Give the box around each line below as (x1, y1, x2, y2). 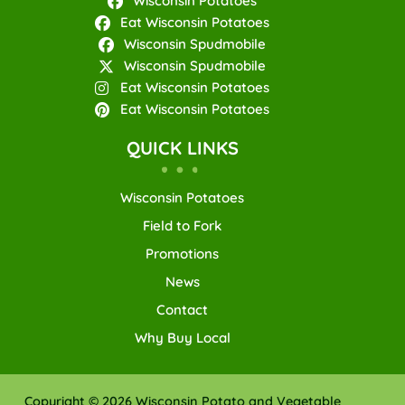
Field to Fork (143, 217, 222, 234)
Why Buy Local (134, 329, 231, 346)
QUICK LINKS (126, 136, 239, 159)
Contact (156, 301, 209, 318)
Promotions (146, 245, 220, 262)
